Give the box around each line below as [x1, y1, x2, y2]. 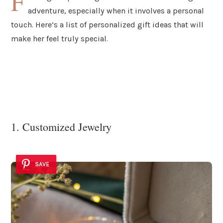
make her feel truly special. [11, 33, 108, 43]
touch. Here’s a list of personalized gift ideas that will [11, 19, 204, 29]
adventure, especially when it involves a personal [28, 5, 205, 15]
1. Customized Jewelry [11, 119, 111, 134]
